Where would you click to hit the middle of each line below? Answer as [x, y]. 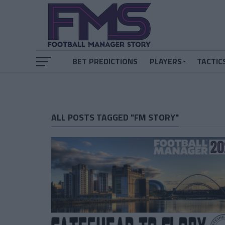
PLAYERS [166, 61]
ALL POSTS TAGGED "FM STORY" [115, 117]
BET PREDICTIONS [105, 61]
